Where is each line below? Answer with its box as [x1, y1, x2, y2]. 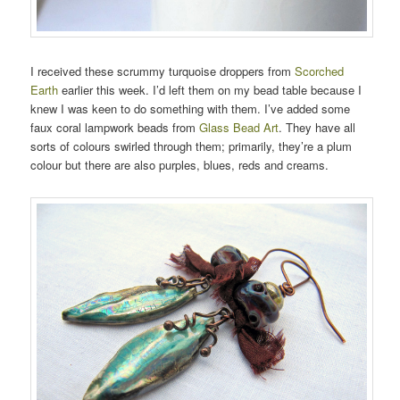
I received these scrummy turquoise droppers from [30, 62, 296, 79]
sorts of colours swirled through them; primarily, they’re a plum [30, 137, 353, 154]
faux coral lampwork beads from [30, 118, 200, 136]
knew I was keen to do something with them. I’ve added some [30, 99, 351, 117]
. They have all [279, 118, 356, 136]
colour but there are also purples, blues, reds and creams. [30, 155, 329, 173]
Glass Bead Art [199, 118, 279, 136]
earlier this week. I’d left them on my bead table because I [58, 80, 362, 98]
